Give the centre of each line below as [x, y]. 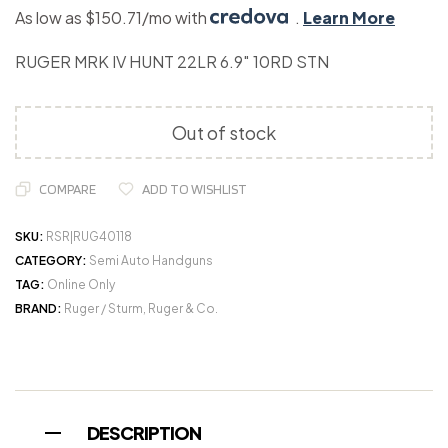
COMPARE [67, 189]
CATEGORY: [52, 261]
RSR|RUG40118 [89, 237]
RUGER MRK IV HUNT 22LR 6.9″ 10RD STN [172, 62]
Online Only [81, 285]
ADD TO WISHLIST [194, 189]
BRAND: [39, 309]
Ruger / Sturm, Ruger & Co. [141, 309]
